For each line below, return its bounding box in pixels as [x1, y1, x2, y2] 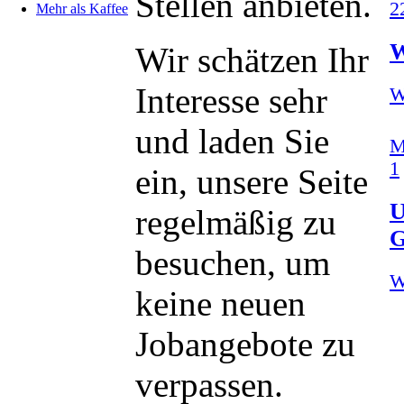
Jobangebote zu [135, 325, 355, 363]
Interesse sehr [135, 81, 327, 120]
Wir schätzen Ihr [135, 41, 369, 79]
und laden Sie [135, 122, 329, 161]
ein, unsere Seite [135, 162, 368, 201]
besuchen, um [135, 243, 330, 282]
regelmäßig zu [135, 203, 336, 242]
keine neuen [135, 284, 306, 323]
